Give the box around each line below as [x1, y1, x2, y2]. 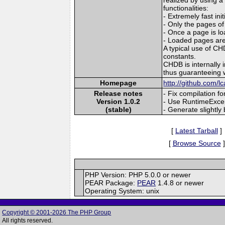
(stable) [105, 105, 132, 114]
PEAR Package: [85, 178, 138, 187]
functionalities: [163, 4, 209, 12]
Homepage [100, 78, 137, 87]
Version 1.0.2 [96, 97, 141, 105]
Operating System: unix [85, 186, 160, 195]
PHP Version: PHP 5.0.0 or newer [85, 170, 191, 179]
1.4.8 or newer [156, 178, 204, 187]
